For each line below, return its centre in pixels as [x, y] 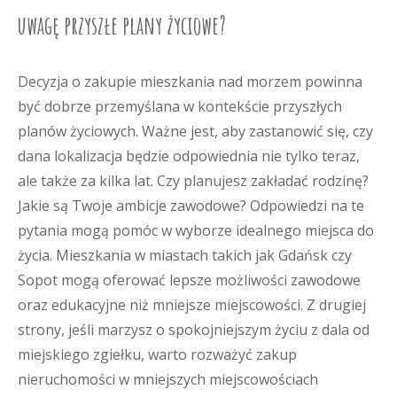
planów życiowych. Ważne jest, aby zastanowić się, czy [195, 131]
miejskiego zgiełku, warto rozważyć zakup [157, 354]
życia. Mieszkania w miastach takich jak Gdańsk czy [185, 255]
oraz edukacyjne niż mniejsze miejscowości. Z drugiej [192, 305]
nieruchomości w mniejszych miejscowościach [168, 379]
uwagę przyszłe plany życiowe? [122, 25]
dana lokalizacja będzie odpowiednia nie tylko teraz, [189, 156]
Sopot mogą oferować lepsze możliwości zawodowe [189, 280]
